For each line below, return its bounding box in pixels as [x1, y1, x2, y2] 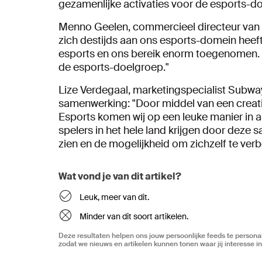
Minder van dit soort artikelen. [80, 211, 188, 222]
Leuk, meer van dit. [80, 191, 149, 202]
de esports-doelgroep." [58, 60, 169, 74]
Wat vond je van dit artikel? [58, 170, 181, 182]
